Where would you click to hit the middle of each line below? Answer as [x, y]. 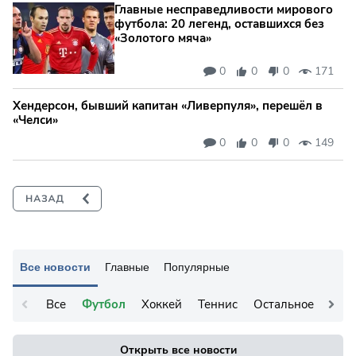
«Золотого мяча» [163, 39]
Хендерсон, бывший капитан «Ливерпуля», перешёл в [168, 106]
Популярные [197, 267]
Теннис [218, 305]
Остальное [284, 305]
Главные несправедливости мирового [224, 10]
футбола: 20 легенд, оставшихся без [219, 24]
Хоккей [162, 305]
